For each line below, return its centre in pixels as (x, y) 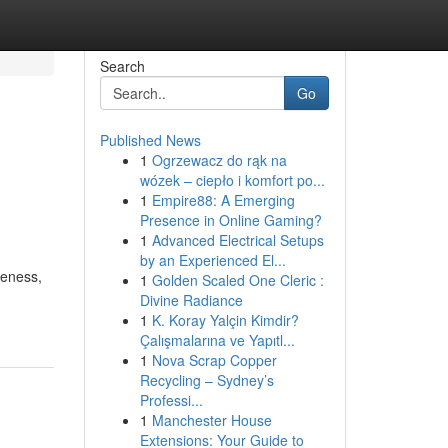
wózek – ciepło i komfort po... (232, 180)
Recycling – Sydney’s (206, 380)
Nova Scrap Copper (214, 360)
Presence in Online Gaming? (230, 220)
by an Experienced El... (212, 260)
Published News (150, 140)
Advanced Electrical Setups (237, 240)
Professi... (171, 400)
